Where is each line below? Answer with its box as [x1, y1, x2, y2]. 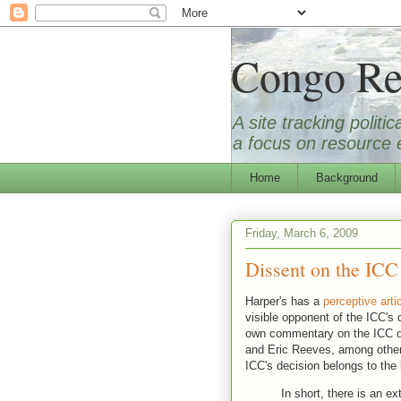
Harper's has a [245, 294, 323, 308]
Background [315, 170, 378, 184]
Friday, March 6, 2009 [245, 226, 358, 241]
